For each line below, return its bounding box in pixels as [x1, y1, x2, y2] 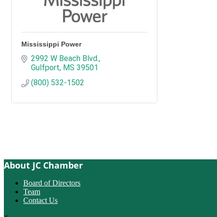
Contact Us [23, 196, 58, 205]
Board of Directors [23, 179, 80, 187]
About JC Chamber [4, 159, 83, 171]
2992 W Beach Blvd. [31, 54, 99, 63]
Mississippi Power [21, 40, 81, 48]
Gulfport [31, 63, 60, 72]
